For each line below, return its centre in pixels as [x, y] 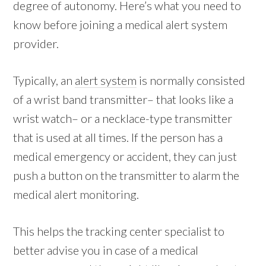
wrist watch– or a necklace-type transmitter [123, 118]
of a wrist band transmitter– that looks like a [123, 99]
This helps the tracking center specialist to [119, 231]
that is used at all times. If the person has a [118, 137]
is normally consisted [191, 80]
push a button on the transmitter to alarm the [126, 175]
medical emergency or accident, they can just [125, 156]
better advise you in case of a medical [106, 250]
